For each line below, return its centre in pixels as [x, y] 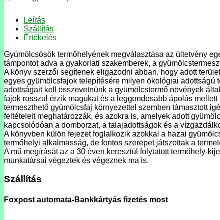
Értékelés [40, 37]
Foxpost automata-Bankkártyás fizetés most [86, 199]
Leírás [34, 20]
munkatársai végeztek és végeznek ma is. [76, 160]
